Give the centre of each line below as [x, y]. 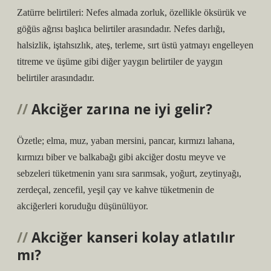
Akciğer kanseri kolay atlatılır [133, 237]
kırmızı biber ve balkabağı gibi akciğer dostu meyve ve [121, 157]
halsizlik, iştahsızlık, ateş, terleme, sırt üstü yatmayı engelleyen [135, 45]
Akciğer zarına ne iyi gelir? [122, 109]
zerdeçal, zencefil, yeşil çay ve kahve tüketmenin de [116, 190]
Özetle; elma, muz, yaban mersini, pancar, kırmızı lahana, [126, 141]
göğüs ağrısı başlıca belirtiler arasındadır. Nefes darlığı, [121, 29]
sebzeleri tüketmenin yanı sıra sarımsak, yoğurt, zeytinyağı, [129, 173]
